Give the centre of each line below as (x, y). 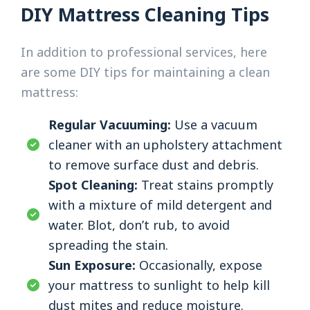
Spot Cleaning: (93, 185)
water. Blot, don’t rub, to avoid (139, 225)
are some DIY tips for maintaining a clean (145, 72)
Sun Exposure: (92, 265)
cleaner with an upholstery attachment (165, 145)
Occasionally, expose (199, 265)
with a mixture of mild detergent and (160, 205)
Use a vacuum (214, 125)
